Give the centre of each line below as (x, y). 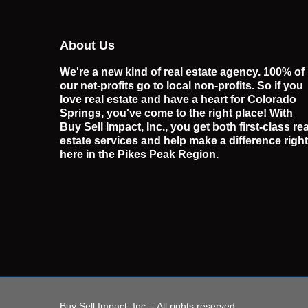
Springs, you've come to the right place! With (176, 113)
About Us (87, 45)
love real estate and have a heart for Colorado (178, 99)
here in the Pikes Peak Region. (139, 154)
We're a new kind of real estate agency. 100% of (182, 71)
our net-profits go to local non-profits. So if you (181, 85)
